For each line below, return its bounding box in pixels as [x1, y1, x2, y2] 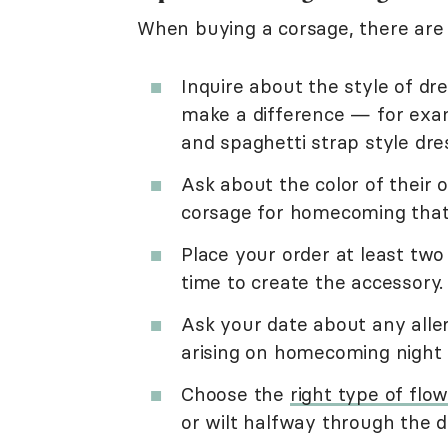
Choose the [181, 382, 290, 406]
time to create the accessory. [181, 270, 444, 294]
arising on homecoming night [181, 340, 442, 364]
